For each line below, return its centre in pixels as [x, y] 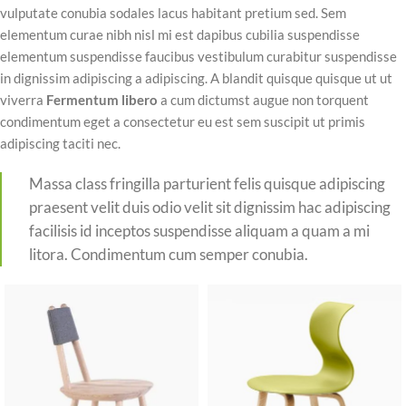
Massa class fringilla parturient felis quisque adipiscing [207, 184]
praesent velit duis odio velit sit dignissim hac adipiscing [210, 208]
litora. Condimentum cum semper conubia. [169, 255]
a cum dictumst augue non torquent [263, 100]
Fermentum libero [102, 100]
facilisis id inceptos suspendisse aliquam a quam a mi [199, 232]
